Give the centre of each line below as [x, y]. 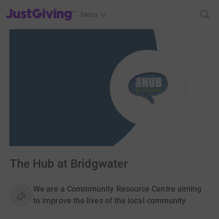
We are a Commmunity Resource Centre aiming [118, 189]
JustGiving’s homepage [41, 8]
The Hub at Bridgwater [69, 164]
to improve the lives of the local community [110, 201]
